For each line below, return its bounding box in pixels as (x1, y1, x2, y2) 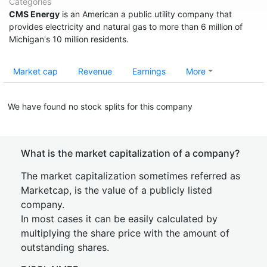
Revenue (78, 66, 112, 76)
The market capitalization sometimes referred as (21, 170, 240, 182)
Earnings (132, 66, 166, 76)
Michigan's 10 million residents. (9, 34, 129, 44)
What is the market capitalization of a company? (21, 147, 240, 159)
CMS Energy (9, 9, 60, 19)
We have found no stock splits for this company (8, 101, 193, 111)
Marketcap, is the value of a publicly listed (21, 184, 212, 196)
